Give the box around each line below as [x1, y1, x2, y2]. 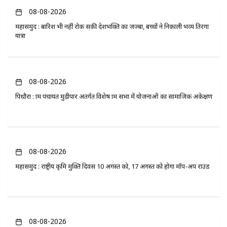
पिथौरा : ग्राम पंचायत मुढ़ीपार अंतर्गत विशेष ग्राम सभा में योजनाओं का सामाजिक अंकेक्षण [15, 91, 212, 101]
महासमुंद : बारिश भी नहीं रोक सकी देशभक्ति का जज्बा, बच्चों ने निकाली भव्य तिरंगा [15, 21, 209, 31]
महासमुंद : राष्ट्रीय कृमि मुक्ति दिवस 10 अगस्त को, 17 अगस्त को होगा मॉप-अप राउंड [15, 162, 210, 171]
